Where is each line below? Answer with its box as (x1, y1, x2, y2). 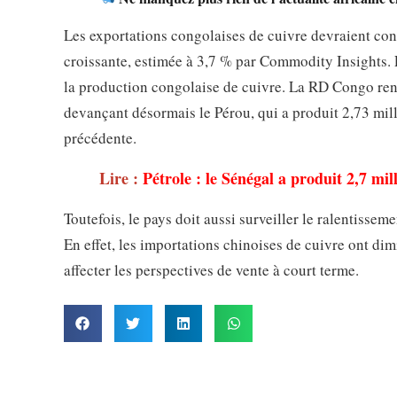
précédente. (64, 128, 136, 149)
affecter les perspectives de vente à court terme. (64, 260, 359, 281)
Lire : (99, 167, 143, 191)
